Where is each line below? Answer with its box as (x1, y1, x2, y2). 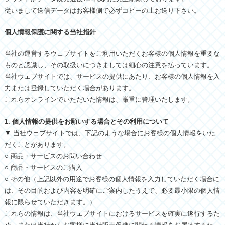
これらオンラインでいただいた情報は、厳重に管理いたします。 (4, 96, 194, 103)
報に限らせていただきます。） (4, 198, 96, 206)
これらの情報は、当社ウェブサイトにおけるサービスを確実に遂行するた (4, 210, 220, 217)
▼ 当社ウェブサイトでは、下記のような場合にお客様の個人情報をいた (4, 129, 215, 137)
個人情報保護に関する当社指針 (4, 28, 96, 36)
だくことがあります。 (4, 141, 70, 148)
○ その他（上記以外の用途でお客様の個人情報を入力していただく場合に (4, 175, 219, 183)
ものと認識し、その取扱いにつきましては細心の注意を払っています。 (4, 61, 213, 69)
